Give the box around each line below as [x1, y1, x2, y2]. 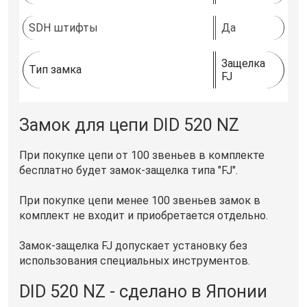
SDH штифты [29, 21, 98, 34]
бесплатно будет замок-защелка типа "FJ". [19, 163, 238, 177]
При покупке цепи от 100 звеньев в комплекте [19, 148, 265, 162]
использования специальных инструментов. [19, 254, 250, 267]
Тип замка [29, 62, 82, 76]
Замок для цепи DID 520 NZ [19, 114, 239, 135]
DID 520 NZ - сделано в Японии [19, 281, 267, 302]
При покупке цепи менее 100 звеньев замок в [19, 193, 260, 207]
